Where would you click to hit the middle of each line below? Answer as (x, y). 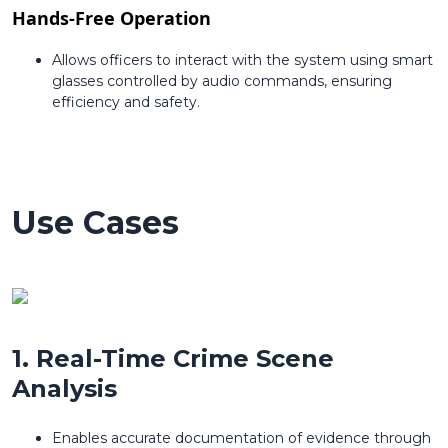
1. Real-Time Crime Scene (173, 359)
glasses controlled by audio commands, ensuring (222, 81)
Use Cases (95, 223)
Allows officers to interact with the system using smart (242, 60)
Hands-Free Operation (111, 18)
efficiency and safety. (126, 102)
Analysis (64, 389)
